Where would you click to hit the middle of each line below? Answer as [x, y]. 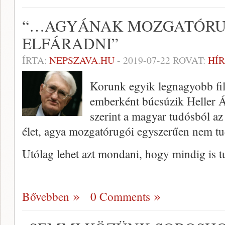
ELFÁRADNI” [70, 43]
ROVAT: [189, 60]
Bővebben [46, 197]
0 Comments [120, 197]
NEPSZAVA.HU [82, 60]
